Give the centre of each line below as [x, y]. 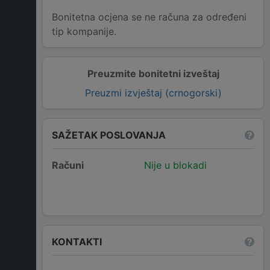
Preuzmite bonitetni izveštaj [153, 74]
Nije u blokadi [175, 165]
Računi [68, 165]
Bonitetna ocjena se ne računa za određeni [149, 17]
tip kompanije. [84, 32]
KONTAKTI [77, 241]
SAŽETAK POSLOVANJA [109, 135]
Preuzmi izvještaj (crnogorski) [153, 93]
